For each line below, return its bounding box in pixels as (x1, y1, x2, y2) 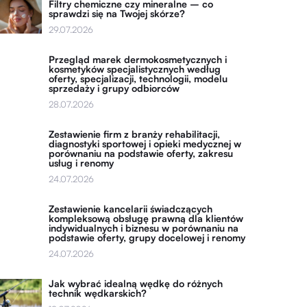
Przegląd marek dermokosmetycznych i (49, 53, 228, 65)
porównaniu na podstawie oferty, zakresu (49, 147, 234, 159)
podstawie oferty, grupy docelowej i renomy (49, 232, 246, 243)
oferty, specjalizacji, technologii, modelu (49, 73, 228, 84)
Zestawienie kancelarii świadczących (49, 203, 213, 214)
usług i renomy (49, 157, 114, 169)
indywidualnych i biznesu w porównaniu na (49, 222, 239, 234)
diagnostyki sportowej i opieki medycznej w (49, 138, 242, 149)
